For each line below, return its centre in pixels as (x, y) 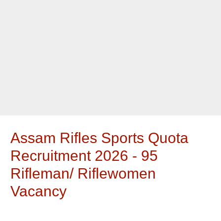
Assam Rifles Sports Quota (100, 138)
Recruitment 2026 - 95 (84, 156)
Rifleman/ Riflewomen (83, 174)
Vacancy (39, 191)
